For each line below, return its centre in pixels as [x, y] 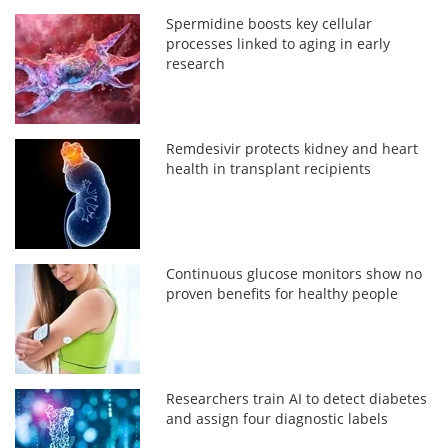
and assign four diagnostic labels [277, 418]
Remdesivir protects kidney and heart [292, 148]
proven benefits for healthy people [282, 293]
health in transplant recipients [269, 168]
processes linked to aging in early [278, 43]
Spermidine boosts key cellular [269, 23]
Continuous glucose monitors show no [294, 273]
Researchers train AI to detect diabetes [297, 398]
